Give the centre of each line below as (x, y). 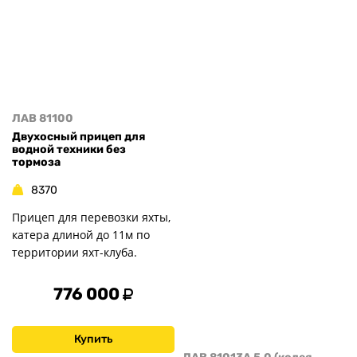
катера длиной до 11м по (81, 235)
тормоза (36, 162)
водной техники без (69, 149)
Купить (93, 339)
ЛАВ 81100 (43, 119)
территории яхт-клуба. (75, 252)
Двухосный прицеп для (78, 136)
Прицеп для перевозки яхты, (91, 217)
